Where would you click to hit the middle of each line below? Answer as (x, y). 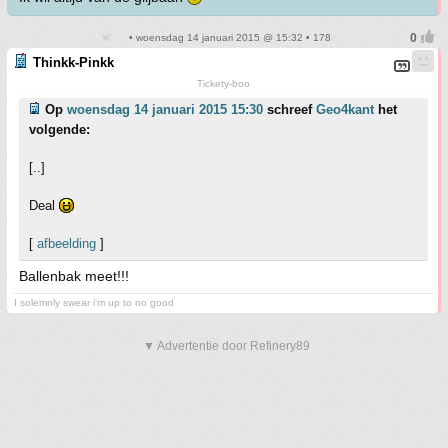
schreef (289, 109)
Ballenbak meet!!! (74, 276)
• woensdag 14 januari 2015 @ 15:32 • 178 (228, 37)
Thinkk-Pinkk (73, 62)
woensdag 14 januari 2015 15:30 (165, 109)
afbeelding (66, 243)
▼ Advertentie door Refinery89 (226, 346)
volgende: (59, 129)
